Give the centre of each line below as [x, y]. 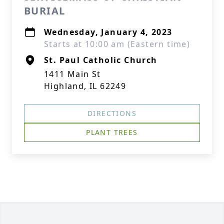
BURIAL [45, 11]
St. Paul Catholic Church [101, 60]
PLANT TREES [112, 132]
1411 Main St [72, 74]
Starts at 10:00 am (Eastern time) [117, 44]
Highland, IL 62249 [85, 86]
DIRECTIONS [112, 113]
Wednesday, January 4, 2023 [108, 32]
